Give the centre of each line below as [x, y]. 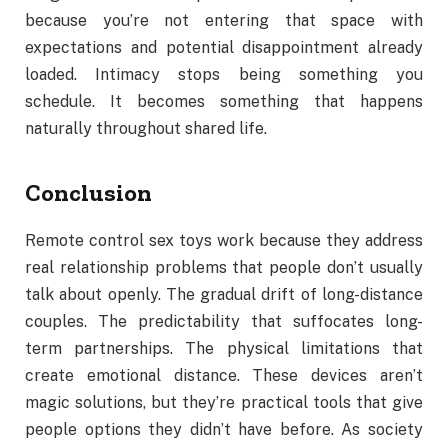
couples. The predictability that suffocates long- [224, 322]
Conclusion [88, 192]
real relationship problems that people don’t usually [224, 268]
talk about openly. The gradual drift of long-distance [224, 295]
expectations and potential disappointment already [224, 48]
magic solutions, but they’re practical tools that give [224, 403]
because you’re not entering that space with [224, 21]
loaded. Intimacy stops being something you [224, 75]
